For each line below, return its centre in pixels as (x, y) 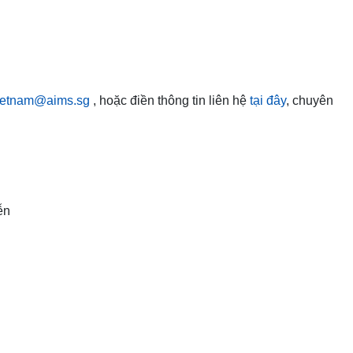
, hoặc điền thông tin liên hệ (171, 100)
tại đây (268, 100)
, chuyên (310, 100)
